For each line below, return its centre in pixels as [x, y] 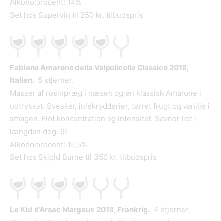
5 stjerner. [54, 80]
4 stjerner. [170, 210]
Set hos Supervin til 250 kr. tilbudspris [76, 15]
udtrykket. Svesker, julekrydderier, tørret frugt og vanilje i [110, 106]
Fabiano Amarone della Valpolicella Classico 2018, [99, 68]
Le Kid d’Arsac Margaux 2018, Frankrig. [80, 210]
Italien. [22, 80]
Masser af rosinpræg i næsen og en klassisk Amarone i [106, 93]
